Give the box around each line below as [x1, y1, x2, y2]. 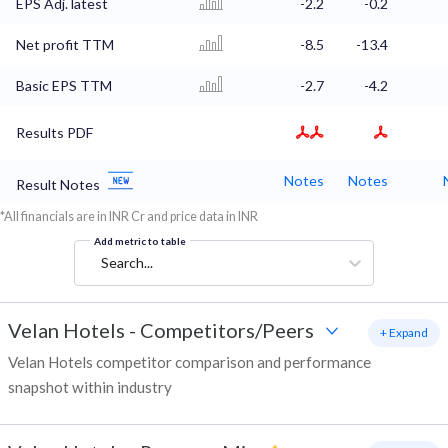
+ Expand [380, 325, 428, 341]
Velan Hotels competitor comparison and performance [8, 353, 371, 372]
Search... [101, 254, 153, 272]
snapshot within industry [8, 378, 172, 397]
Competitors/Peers [140, 318, 314, 343]
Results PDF [16, 124, 93, 142]
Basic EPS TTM [16, 77, 112, 95]
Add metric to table [94, 235, 186, 248]
